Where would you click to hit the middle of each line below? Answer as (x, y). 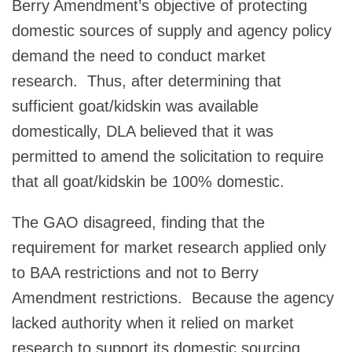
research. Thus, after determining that (147, 81)
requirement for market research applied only (169, 247)
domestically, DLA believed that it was (143, 131)
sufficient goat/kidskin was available (135, 106)
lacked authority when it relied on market (153, 323)
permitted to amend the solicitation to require (168, 156)
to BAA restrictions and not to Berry (135, 272)
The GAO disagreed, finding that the (138, 222)
